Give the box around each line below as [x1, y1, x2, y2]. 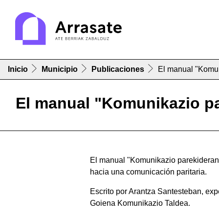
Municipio [42, 65, 78, 74]
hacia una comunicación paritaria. [90, 168, 207, 176]
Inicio [8, 65, 28, 74]
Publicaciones [91, 65, 144, 74]
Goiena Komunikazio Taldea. [90, 199, 190, 208]
